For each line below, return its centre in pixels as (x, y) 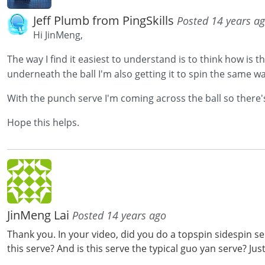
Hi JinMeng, (58, 35)
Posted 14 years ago (119, 216)
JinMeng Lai (40, 215)
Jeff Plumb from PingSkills (105, 21)
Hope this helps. (43, 123)
